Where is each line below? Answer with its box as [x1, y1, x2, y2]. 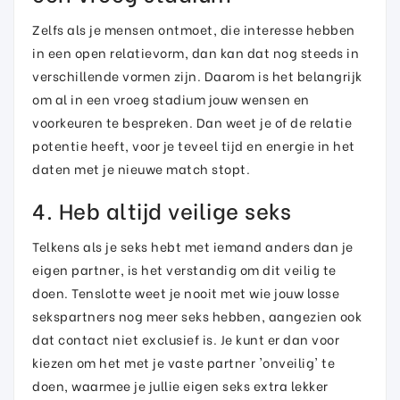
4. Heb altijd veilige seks [32, 193, 291, 225]
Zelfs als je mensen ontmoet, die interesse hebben [32, 19, 355, 38]
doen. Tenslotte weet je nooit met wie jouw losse [32, 282, 339, 302]
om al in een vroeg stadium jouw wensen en [32, 88, 310, 108]
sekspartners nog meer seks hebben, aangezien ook [32, 305, 362, 325]
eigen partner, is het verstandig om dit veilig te [32, 259, 337, 279]
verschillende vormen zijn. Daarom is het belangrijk [32, 65, 362, 85]
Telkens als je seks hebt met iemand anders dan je [32, 236, 354, 255]
